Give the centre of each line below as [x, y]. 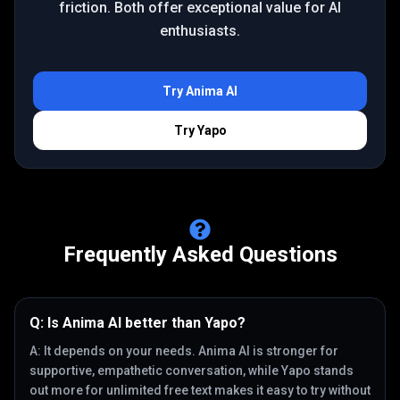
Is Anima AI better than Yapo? [146, 323]
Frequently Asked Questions [200, 254]
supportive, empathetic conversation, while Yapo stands [192, 371]
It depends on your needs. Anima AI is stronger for [191, 351]
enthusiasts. [200, 31]
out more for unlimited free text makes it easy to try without [200, 390]
